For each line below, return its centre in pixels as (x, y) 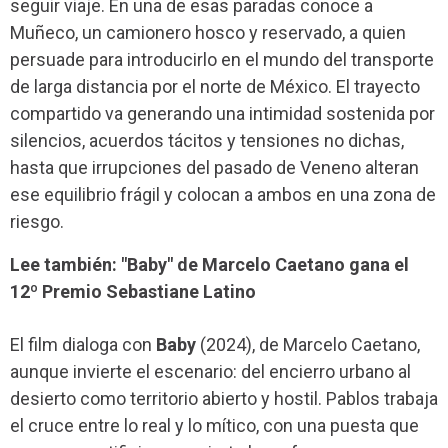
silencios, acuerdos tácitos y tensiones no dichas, (207, 141)
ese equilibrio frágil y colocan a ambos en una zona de (223, 195)
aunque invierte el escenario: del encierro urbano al (210, 371)
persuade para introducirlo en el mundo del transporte (222, 60)
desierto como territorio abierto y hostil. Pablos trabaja (224, 398)
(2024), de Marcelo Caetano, (308, 344)
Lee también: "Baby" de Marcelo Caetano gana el (209, 264)
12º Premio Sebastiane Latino (133, 291)
